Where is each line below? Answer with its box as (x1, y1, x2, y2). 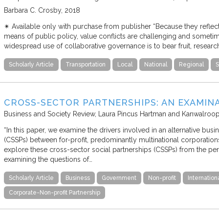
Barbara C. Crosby (4, 6, 61, 14)
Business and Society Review (4, 110, 95, 118)
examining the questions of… (4, 155, 92, 164)
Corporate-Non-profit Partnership (9, 189, 100, 197)
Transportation (66, 61, 106, 68)
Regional (179, 61, 204, 68)
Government (102, 175, 136, 182)
